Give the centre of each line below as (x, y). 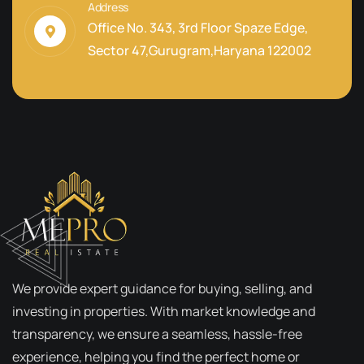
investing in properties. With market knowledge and (164, 311)
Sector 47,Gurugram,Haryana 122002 (199, 51)
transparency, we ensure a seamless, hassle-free (157, 334)
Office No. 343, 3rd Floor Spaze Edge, (198, 28)
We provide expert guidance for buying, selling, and (162, 288)
